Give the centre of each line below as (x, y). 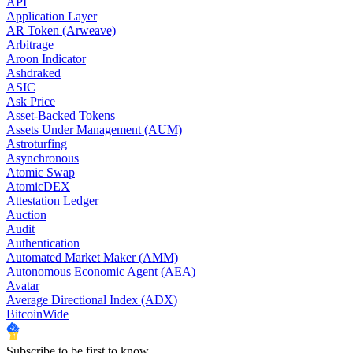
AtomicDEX (38, 187)
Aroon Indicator (46, 59)
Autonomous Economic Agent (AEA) (101, 272)
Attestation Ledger (52, 201)
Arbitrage (30, 45)
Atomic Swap (41, 173)
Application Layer (52, 17)
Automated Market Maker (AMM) (92, 258)
